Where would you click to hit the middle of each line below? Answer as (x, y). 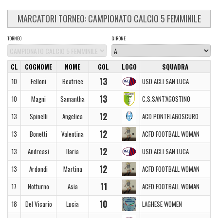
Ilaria (73, 151)
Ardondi (38, 169)
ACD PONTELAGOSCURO (170, 116)
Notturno (38, 186)
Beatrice (73, 81)
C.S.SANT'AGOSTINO (166, 99)
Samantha (73, 99)
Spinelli (38, 116)
